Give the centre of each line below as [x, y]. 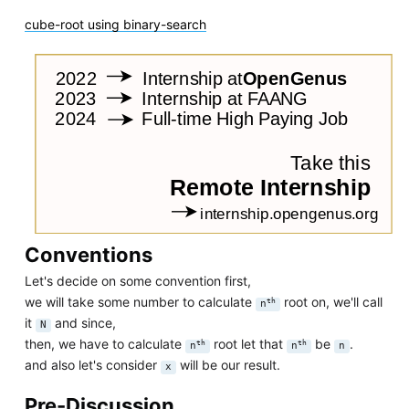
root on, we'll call [331, 302]
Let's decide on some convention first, [137, 281]
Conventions [88, 254]
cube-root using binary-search [115, 24]
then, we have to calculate [105, 344]
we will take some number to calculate [140, 302]
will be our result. [228, 365]
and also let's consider [92, 365]
